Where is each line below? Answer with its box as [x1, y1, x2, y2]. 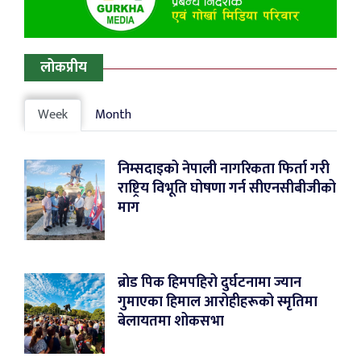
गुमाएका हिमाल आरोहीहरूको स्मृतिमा [118, 290, 317, 315]
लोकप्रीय [40, 55, 87, 80]
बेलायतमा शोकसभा [118, 309, 224, 334]
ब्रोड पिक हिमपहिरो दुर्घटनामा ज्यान [118, 271, 301, 296]
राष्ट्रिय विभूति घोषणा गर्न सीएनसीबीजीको [118, 176, 336, 201]
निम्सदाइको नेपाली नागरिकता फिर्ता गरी [118, 157, 330, 182]
